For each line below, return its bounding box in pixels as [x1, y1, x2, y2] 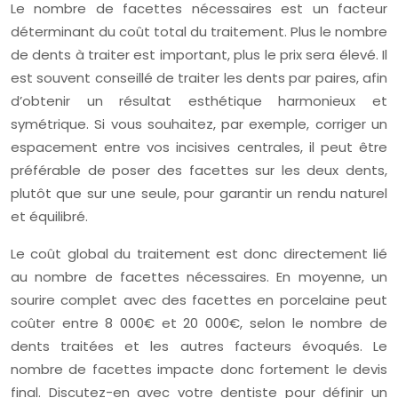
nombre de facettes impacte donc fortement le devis [11, 360, 387, 378]
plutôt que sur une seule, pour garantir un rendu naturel [11, 184, 387, 203]
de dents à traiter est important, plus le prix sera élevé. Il [11, 45, 387, 64]
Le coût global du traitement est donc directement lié [11, 244, 387, 263]
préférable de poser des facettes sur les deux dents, [11, 161, 387, 179]
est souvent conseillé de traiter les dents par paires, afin [11, 68, 387, 87]
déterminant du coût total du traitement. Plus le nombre [11, 22, 387, 41]
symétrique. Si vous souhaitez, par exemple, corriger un [11, 115, 387, 133]
